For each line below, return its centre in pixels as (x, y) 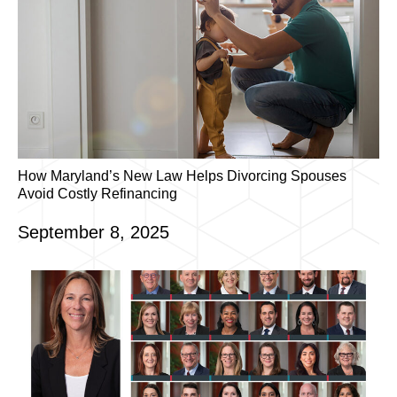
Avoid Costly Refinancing (97, 194)
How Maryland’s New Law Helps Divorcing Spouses (182, 176)
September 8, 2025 (93, 233)
